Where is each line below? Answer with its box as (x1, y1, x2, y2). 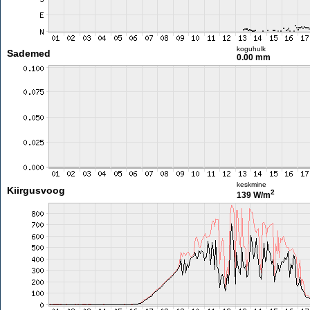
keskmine (236, 181, 266, 188)
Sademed (6, 48, 51, 59)
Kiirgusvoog (6, 185, 65, 196)
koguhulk (236, 45, 266, 53)
